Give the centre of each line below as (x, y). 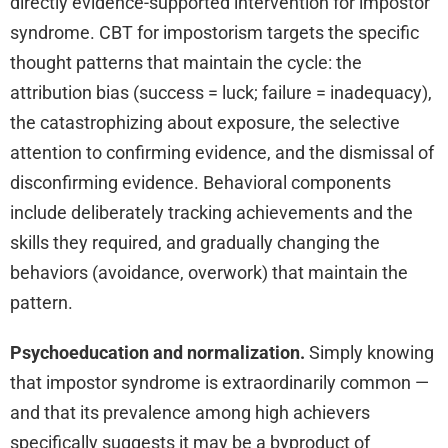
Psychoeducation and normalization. (157, 352)
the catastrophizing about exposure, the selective (205, 122)
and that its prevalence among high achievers (190, 412)
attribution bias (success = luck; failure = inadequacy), (221, 92)
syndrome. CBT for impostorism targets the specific (214, 32)
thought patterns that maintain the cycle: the (186, 62)
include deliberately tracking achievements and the (211, 212)
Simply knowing (369, 352)
